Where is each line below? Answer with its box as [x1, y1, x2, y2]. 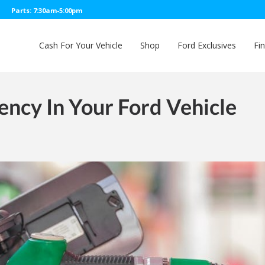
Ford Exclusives [177, 40, 236, 51]
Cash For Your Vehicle [39, 40, 122, 51]
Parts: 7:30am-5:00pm [11, 6, 82, 15]
